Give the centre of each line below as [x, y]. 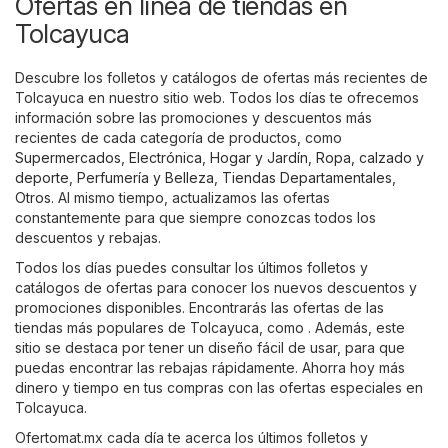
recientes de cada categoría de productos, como [178, 138]
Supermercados [68, 158]
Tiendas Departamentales [307, 178]
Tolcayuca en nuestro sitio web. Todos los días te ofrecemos [217, 98]
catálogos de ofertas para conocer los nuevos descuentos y [216, 288]
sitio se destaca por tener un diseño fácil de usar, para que [210, 348]
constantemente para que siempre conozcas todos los [195, 218]
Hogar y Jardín [259, 158]
